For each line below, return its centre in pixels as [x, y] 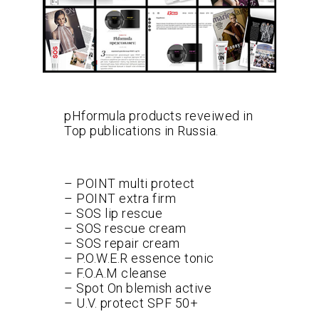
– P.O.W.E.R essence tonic [139, 258]
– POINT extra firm [120, 198]
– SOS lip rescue [113, 213]
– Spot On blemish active [138, 288]
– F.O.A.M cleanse [116, 273]
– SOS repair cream [122, 243]
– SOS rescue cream [125, 228]
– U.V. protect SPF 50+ [131, 303]
